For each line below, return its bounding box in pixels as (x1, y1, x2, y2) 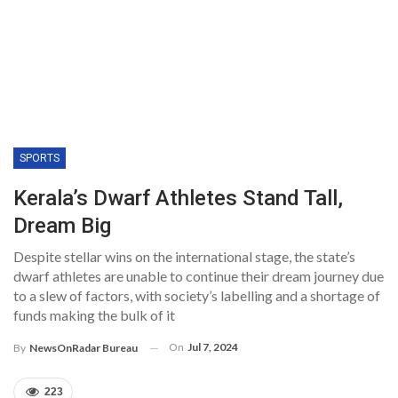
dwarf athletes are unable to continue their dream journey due (13, 267, 384, 285)
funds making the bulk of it (13, 306, 175, 324)
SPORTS (20, 152, 60, 165)
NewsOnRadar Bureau (29, 341, 138, 355)
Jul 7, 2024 (187, 340, 238, 354)
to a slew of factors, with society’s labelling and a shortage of (13, 287, 380, 305)
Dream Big (13, 213, 111, 239)
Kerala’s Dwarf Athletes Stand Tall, (13, 186, 343, 211)
